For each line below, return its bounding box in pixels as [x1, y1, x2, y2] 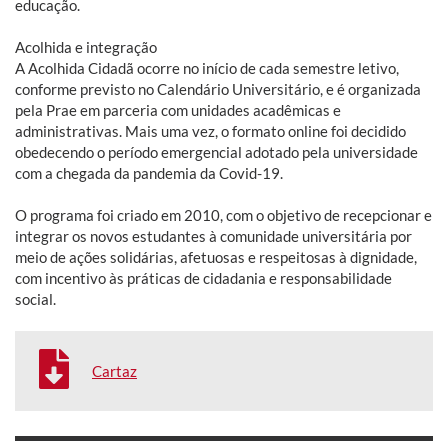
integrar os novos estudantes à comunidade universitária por [15, 226, 412, 245]
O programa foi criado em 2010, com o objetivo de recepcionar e [15, 205, 432, 224]
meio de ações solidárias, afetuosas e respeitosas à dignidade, [15, 247, 417, 266]
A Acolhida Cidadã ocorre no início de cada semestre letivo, [15, 58, 399, 77]
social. [15, 289, 56, 308]
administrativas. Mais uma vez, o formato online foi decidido [15, 121, 406, 140]
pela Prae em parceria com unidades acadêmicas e [15, 100, 341, 119]
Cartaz [92, 361, 137, 380]
